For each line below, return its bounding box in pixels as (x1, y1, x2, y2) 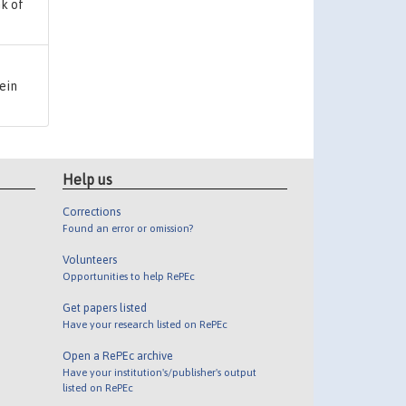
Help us (62, 171, 112, 188)
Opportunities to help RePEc (62, 270, 195, 283)
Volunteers (62, 253, 117, 267)
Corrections (62, 205, 121, 219)
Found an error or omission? (62, 222, 193, 235)
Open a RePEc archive (62, 349, 173, 363)
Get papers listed (62, 301, 147, 315)
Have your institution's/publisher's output (62, 366, 256, 379)
